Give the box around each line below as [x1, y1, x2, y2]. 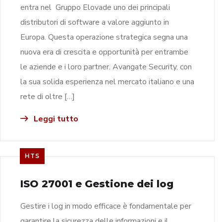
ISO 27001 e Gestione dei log [20, 177, 173, 190]
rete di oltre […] [20, 91, 75, 102]
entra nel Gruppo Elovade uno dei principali [20, 1, 170, 13]
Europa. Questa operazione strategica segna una [20, 31, 188, 43]
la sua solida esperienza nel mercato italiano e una [20, 76, 194, 87]
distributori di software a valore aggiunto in [20, 16, 169, 28]
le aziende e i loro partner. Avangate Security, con [20, 61, 192, 72]
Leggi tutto [32, 113, 78, 124]
